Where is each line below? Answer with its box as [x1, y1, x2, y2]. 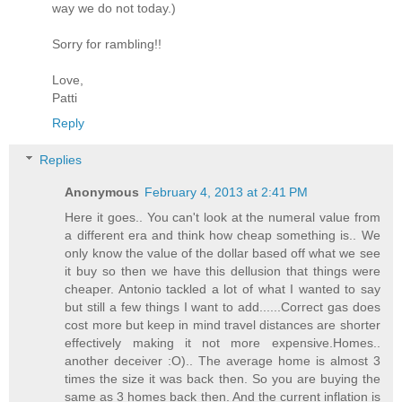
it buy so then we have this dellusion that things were [65, 264, 380, 279]
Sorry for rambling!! [52, 36, 162, 51]
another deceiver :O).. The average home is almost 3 [65, 354, 380, 369]
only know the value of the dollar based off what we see [65, 246, 380, 261]
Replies [39, 153, 83, 168]
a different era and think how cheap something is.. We [65, 228, 380, 243]
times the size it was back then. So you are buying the [65, 371, 380, 387]
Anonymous [65, 185, 140, 200]
